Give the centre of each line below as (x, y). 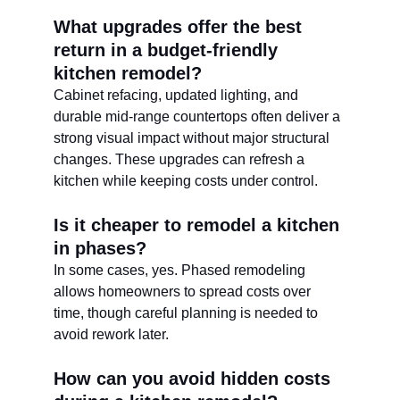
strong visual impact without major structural (193, 138)
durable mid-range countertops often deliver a (199, 117)
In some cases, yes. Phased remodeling (181, 270)
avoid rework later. (111, 334)
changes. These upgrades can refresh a (181, 159)
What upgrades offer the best (180, 27)
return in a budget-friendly (168, 50)
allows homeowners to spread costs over (184, 292)
